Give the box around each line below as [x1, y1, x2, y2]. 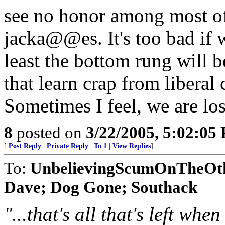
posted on [13, 123, 86, 142]
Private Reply [47, 142, 88, 150]
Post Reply [9, 142, 41, 150]
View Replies [113, 142, 151, 150]
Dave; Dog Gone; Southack [4, 178, 197, 196]
